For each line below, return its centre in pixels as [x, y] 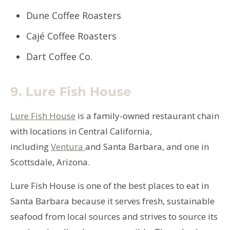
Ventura [68, 146]
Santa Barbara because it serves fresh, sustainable [112, 201]
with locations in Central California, [81, 131]
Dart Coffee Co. [61, 56]
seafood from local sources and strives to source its [114, 216]
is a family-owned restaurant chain [147, 116]
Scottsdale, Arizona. [51, 162]
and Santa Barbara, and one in [147, 146]
